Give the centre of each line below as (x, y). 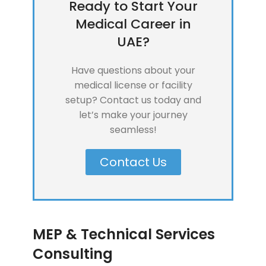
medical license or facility (133, 85)
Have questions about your (133, 71)
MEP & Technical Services (124, 235)
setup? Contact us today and (133, 100)
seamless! (133, 130)
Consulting (73, 254)
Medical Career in (133, 24)
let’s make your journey (133, 115)
